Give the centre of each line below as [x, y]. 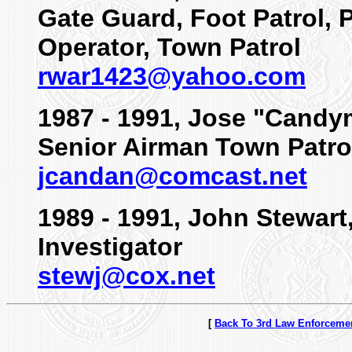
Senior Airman [123, 147]
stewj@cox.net [126, 276]
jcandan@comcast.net [172, 176]
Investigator [110, 247]
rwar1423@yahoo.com [172, 76]
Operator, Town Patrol [169, 47]
